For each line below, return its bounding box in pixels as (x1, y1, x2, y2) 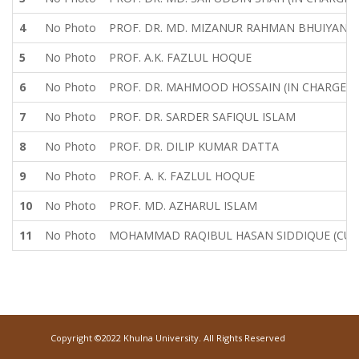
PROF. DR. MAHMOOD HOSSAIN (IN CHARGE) (109, 79, 350, 95)
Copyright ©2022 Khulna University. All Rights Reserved (50, 332, 285, 345)
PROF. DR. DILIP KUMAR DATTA (109, 139, 279, 155)
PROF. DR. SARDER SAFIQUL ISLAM (109, 109, 296, 125)
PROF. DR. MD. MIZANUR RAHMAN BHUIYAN (109, 20, 348, 36)
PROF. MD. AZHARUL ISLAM (109, 198, 257, 214)
